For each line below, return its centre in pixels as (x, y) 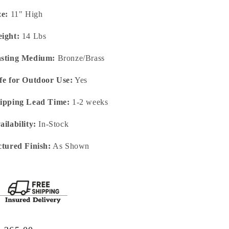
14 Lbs (33, 36)
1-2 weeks (89, 102)
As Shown (70, 146)
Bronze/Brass (80, 58)
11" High (26, 14)
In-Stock (52, 124)
